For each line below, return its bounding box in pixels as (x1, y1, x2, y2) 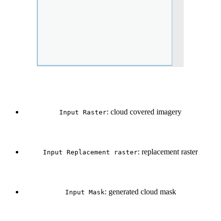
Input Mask (65, 188, 105, 196)
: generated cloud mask (104, 187, 176, 196)
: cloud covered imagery (107, 107, 182, 116)
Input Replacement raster (43, 148, 138, 156)
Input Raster (59, 108, 107, 116)
